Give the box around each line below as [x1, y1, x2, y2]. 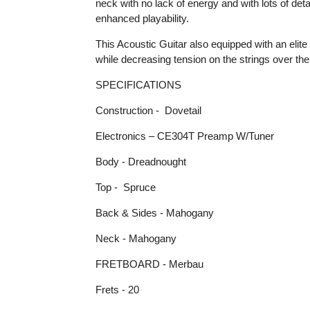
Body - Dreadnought [95, 155, 186, 167]
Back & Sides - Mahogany [95, 206, 214, 219]
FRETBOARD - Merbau [95, 257, 203, 270]
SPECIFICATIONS [95, 78, 181, 91]
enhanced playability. [95, 12, 189, 24]
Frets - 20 [95, 283, 139, 295]
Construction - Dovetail [95, 104, 201, 116]
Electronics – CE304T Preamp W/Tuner [95, 129, 274, 142]
